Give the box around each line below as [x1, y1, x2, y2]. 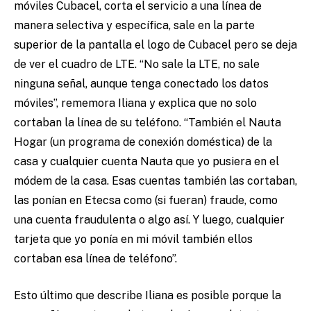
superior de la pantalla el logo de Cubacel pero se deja [14, 38, 297, 52]
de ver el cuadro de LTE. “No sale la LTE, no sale [14, 58, 260, 72]
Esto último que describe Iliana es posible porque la [14, 289, 281, 303]
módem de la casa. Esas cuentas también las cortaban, [14, 174, 297, 188]
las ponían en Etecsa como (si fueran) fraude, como [14, 194, 278, 208]
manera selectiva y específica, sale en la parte [14, 19, 255, 33]
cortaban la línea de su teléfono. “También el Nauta [14, 116, 281, 130]
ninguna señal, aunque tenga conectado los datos [14, 77, 269, 91]
